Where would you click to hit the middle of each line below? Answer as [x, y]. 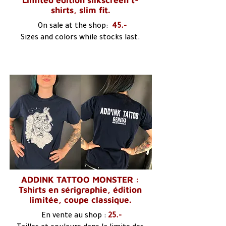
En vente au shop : [73, 216]
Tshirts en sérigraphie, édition [80, 190]
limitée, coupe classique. [80, 200]
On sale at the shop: [73, 27]
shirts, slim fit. [80, 10]
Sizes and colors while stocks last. [80, 38]
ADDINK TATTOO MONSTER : [80, 180]
